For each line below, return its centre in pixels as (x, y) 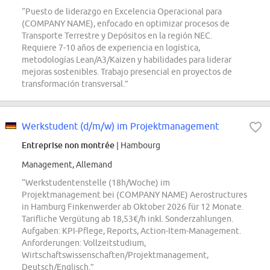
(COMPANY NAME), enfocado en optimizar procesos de (126, 24)
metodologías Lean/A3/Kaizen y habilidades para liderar (127, 60)
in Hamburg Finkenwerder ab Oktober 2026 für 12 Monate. (133, 207)
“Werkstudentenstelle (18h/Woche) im (96, 183)
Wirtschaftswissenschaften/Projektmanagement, (115, 255)
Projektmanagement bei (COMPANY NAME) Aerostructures (134, 195)
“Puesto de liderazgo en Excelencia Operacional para (122, 12)
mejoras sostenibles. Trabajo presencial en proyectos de (127, 72)
